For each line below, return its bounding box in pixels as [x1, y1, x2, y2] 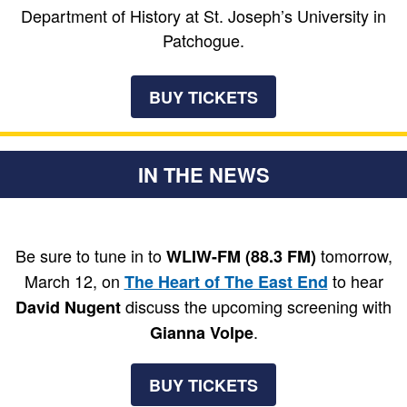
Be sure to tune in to [15, 243, 166, 267]
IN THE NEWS [137, 160, 270, 189]
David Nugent [15, 295, 121, 319]
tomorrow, [315, 243, 392, 267]
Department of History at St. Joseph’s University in [21, 4, 386, 27]
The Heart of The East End [124, 270, 328, 293]
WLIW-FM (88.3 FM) [165, 244, 316, 268]
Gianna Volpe [149, 321, 253, 344]
